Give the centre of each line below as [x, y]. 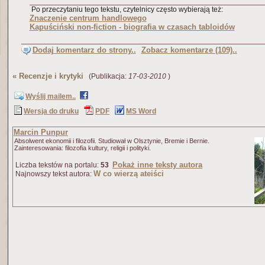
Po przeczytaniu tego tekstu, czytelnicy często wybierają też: [126, 9]
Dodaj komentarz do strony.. [84, 50]
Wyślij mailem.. [51, 96]
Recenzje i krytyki [51, 76]
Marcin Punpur [41, 132]
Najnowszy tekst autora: [54, 174]
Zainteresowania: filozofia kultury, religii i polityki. [83, 148]
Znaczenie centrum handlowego [88, 18]
